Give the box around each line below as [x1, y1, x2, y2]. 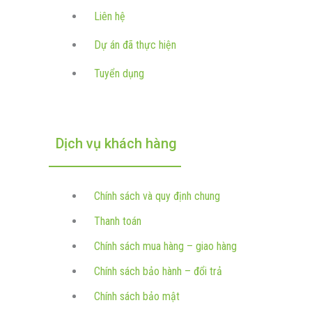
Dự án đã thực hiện [94, 38, 176, 52]
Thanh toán [94, 214, 141, 228]
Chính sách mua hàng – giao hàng [94, 240, 237, 253]
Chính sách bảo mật [94, 290, 180, 304]
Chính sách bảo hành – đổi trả [94, 265, 222, 279]
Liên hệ [94, 9, 125, 23]
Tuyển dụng [94, 66, 144, 80]
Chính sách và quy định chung [94, 189, 220, 203]
